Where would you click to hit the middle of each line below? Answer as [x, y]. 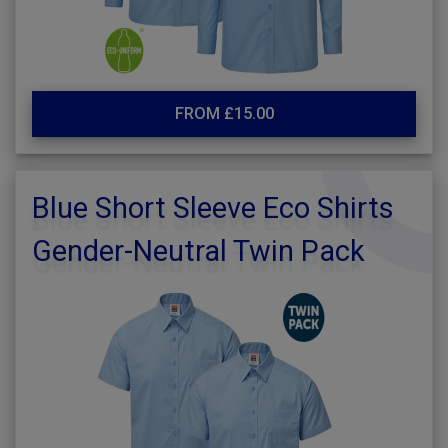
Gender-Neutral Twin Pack [198, 251]
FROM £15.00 [224, 113]
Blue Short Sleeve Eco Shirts [213, 208]
